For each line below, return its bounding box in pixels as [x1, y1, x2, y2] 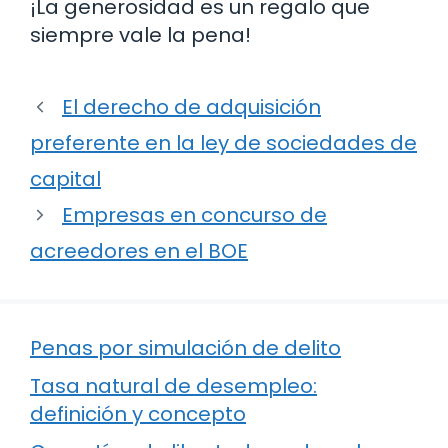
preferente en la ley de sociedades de [30, 129, 417, 158]
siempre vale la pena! [30, 21, 251, 50]
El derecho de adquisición [62, 93, 321, 122]
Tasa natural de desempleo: [30, 372, 317, 401]
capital [30, 165, 101, 194]
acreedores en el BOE [30, 237, 248, 266]
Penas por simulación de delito [30, 334, 341, 363]
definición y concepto [30, 400, 246, 429]
